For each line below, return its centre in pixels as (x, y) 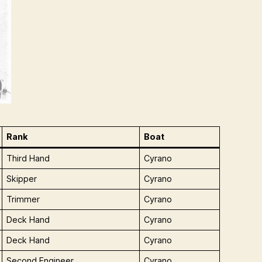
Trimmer (23, 199)
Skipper (22, 179)
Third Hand (28, 158)
